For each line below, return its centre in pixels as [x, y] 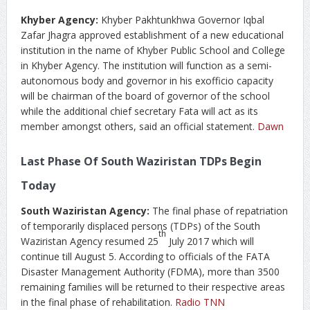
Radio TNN [200, 302]
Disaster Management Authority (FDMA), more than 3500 [150, 272]
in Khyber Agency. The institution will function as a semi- [146, 65]
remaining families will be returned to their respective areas [153, 287]
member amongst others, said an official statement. [139, 126]
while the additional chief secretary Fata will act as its [139, 111]
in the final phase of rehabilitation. [98, 302]
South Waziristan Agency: [85, 211]
